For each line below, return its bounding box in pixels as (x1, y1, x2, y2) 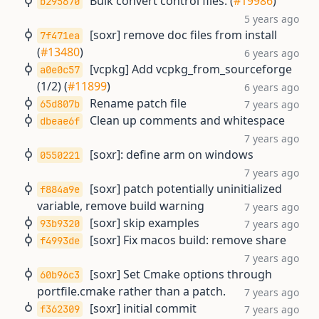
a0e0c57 (40, 63, 80, 76)
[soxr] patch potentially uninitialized (90, 181, 282, 197)
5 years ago (244, 12, 299, 26)
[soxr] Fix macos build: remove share (90, 232, 286, 248)
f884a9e (40, 183, 80, 196)
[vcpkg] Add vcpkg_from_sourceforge (90, 61, 292, 77)
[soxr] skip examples (90, 215, 199, 231)
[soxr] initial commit (90, 300, 197, 316)
